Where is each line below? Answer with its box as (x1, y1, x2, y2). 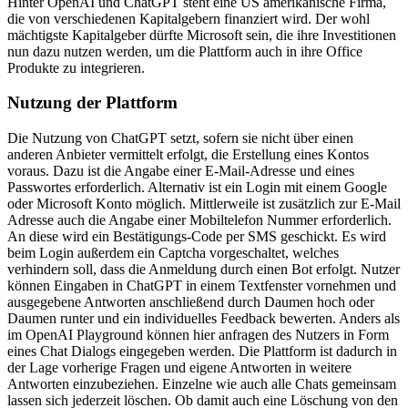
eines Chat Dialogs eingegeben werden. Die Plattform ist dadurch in (7, 343, 397, 360)
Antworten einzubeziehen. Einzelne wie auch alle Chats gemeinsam (7, 376, 396, 393)
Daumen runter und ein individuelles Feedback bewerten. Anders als (7, 311, 400, 327)
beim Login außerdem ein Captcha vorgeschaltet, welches (7, 245, 339, 261)
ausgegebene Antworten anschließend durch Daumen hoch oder (7, 294, 374, 311)
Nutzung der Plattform (7, 93, 178, 113)
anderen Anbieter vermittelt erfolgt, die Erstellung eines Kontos (7, 147, 369, 163)
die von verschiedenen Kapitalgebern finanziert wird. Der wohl (7, 10, 370, 26)
